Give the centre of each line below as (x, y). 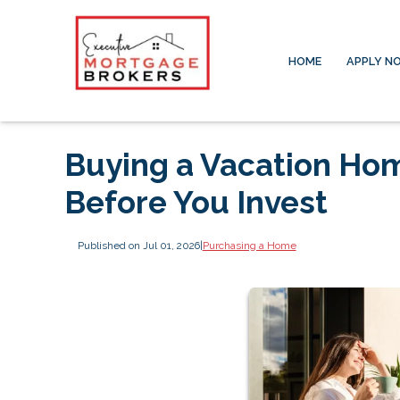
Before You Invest (196, 202)
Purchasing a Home (249, 245)
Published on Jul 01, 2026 (138, 245)
